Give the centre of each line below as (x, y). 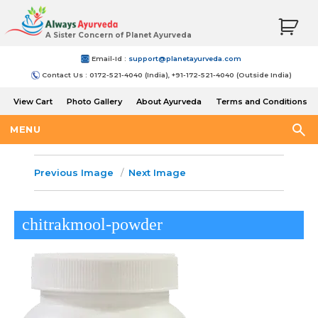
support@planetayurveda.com (185, 59)
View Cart (33, 102)
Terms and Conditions (262, 102)
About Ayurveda (169, 102)
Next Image (157, 172)
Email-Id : (109, 59)
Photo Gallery (94, 102)
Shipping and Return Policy (160, 121)
